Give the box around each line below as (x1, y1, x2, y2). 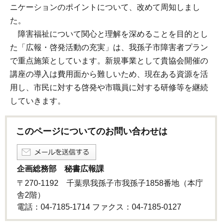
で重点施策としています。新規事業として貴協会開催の (10, 56, 208, 65)
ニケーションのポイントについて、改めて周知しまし (10, 2, 200, 11)
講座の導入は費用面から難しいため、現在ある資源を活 (10, 69, 208, 78)
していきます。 (10, 96, 65, 105)
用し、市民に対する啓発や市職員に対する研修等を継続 (10, 83, 208, 92)
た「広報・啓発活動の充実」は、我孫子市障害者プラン (10, 43, 208, 52)
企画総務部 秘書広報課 (17, 165, 104, 173)
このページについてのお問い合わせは (16, 126, 167, 137)
